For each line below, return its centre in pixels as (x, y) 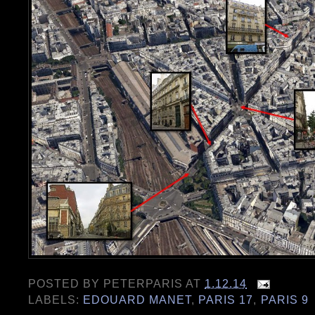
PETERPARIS (143, 284)
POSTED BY (66, 284)
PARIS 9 (284, 300)
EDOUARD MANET (137, 300)
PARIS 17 (226, 300)
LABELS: (56, 300)
